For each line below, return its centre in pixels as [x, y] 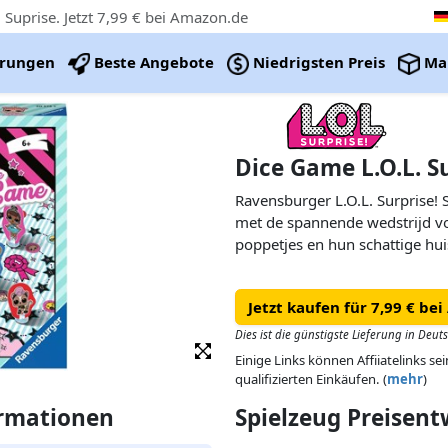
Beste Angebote [151, 62]
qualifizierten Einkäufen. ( [311, 379]
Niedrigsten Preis [316, 62]
